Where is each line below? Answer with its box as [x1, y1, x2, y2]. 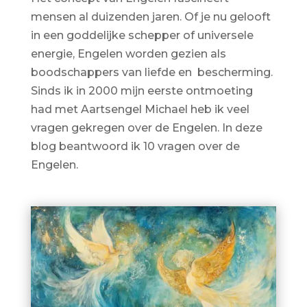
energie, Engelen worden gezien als [30, 47, 226, 60]
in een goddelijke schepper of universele [30, 29, 254, 42]
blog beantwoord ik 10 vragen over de [30, 140, 240, 153]
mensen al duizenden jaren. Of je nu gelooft [30, 10, 271, 23]
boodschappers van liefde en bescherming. [30, 66, 273, 79]
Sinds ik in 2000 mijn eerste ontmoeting [30, 84, 253, 97]
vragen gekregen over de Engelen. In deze [30, 121, 262, 134]
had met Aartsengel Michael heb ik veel [30, 103, 249, 116]
